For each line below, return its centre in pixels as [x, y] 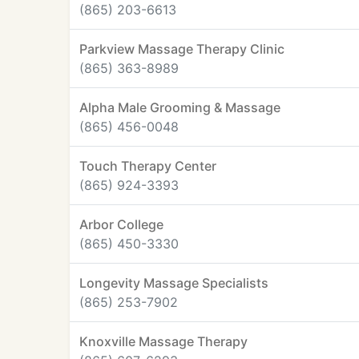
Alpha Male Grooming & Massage [180, 107]
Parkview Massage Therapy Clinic [182, 49]
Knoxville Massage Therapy [163, 341]
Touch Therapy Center [148, 166]
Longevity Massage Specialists [174, 283]
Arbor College [121, 224]
